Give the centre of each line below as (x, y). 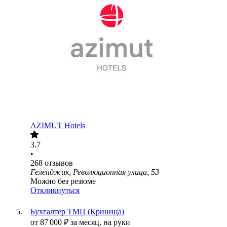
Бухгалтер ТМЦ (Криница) (77, 212)
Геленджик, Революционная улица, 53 (95, 172)
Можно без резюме (63, 181)
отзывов (59, 163)
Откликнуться (55, 191)
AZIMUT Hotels (58, 126)
